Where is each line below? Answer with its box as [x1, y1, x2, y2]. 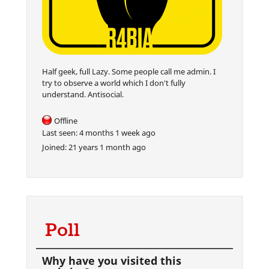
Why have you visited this [42, 253, 181, 268]
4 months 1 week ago [77, 127, 156, 138]
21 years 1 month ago [67, 141, 146, 153]
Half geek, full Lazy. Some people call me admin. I [42, 66, 216, 77]
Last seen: [42, 127, 77, 138]
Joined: [42, 141, 67, 153]
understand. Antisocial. [42, 89, 124, 100]
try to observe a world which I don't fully [42, 77, 186, 89]
